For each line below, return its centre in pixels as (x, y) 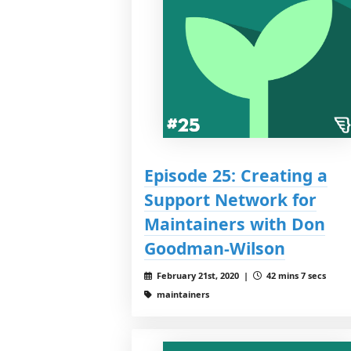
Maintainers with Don (235, 224)
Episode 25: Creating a (236, 175)
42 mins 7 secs (295, 276)
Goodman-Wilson (215, 248)
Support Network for (230, 200)
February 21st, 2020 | (203, 276)
